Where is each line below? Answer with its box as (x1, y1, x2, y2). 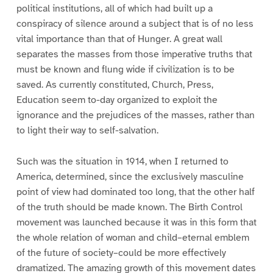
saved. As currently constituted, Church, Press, (16, 79, 213, 91)
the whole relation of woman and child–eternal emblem (16, 232, 249, 244)
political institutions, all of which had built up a (16, 2, 213, 15)
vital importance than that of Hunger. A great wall (16, 33, 222, 46)
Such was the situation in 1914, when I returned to (16, 155, 229, 168)
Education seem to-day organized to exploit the (16, 94, 218, 107)
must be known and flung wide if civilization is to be (16, 63, 235, 76)
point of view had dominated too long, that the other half (16, 186, 255, 199)
